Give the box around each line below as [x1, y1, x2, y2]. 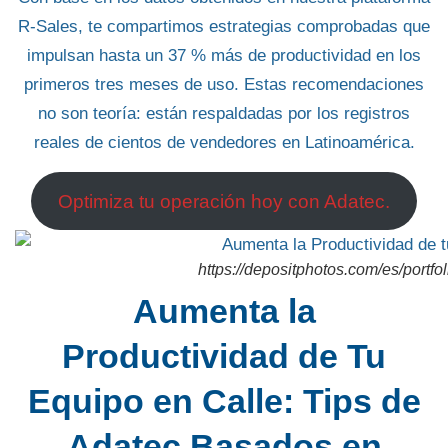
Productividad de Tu [62, 337, 386, 376]
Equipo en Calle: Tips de [27, 382, 421, 421]
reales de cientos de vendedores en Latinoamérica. [33, 133, 415, 153]
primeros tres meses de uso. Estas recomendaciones [24, 75, 424, 95]
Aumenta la [132, 292, 316, 331]
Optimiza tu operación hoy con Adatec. [58, 190, 390, 212]
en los [371, 46, 421, 66]
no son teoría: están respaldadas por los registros [38, 104, 410, 124]
